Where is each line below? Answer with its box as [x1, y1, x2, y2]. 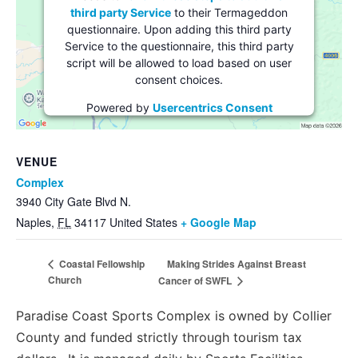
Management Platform [118, 117, 240, 131]
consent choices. [135, 72, 223, 86]
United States [109, 214, 177, 231]
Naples [16, 214, 51, 231]
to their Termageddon [171, 5, 288, 19]
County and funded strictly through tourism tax [16, 329, 302, 346]
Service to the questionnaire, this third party [64, 38, 294, 53]
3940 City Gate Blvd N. [16, 193, 131, 210]
